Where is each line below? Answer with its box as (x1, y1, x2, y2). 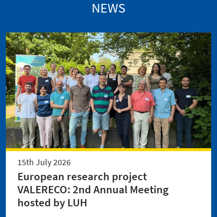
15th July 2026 (17, 156, 71, 168)
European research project (17, 169, 147, 183)
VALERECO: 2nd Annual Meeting (17, 182, 169, 196)
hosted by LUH (17, 195, 87, 209)
